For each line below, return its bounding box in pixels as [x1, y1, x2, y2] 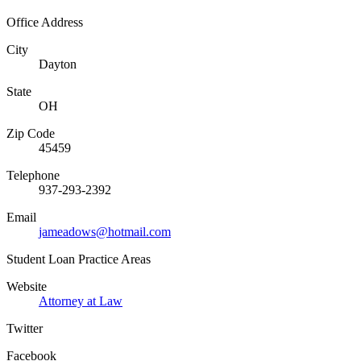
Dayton [39, 56, 77, 71]
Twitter [6, 321, 43, 335]
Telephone [6, 168, 60, 182]
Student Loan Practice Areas [6, 251, 151, 266]
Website [6, 279, 47, 293]
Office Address [6, 15, 83, 29]
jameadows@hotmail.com [39, 224, 171, 239]
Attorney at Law [39, 293, 122, 308]
